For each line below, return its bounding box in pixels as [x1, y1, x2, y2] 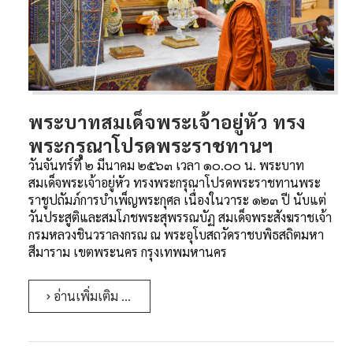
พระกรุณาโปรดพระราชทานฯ [28, 132, 273, 158]
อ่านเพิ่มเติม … [50, 287, 131, 304]
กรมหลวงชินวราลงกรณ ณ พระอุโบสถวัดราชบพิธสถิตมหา [28, 225, 324, 243]
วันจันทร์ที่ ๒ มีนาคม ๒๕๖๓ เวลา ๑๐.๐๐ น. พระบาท [28, 156, 304, 173]
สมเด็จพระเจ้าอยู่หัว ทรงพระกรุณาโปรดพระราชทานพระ [28, 173, 321, 191]
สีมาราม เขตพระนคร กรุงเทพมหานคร [28, 243, 227, 260]
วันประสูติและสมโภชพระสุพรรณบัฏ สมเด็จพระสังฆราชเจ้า [28, 208, 332, 225]
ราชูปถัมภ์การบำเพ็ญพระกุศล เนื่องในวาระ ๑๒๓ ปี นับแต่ [28, 191, 326, 208]
